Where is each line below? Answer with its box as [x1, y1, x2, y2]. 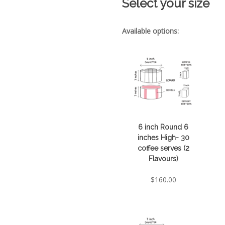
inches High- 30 [137, 134, 189, 142]
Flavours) [148, 155, 178, 163]
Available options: [122, 26, 179, 36]
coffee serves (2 [137, 144, 189, 153]
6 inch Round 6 [138, 123, 189, 132]
